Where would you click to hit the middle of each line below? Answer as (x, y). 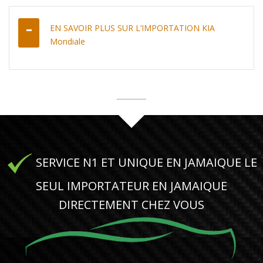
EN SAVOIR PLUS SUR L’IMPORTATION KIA (132, 28)
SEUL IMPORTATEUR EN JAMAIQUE (131, 186)
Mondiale (68, 41)
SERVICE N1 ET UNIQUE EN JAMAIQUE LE (145, 162)
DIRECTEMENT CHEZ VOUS (131, 204)
